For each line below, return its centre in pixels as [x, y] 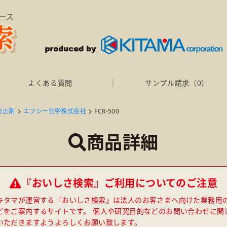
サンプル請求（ [171, 83]
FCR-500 [107, 111]
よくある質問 [50, 83]
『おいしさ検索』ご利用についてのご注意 [119, 183]
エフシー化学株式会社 [55, 111]
